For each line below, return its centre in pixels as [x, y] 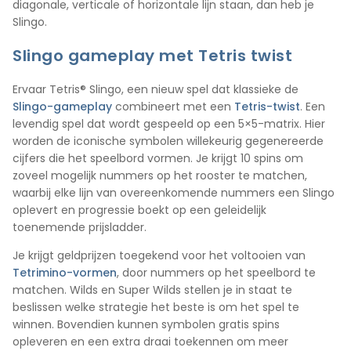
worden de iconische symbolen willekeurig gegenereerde [168, 141]
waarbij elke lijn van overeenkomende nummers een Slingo [174, 193]
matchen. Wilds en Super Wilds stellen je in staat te [152, 290]
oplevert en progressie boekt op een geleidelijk [139, 210]
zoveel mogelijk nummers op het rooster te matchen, [160, 176]
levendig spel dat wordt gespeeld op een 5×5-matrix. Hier [169, 124]
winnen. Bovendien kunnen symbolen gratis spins [148, 325]
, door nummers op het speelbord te [216, 273]
